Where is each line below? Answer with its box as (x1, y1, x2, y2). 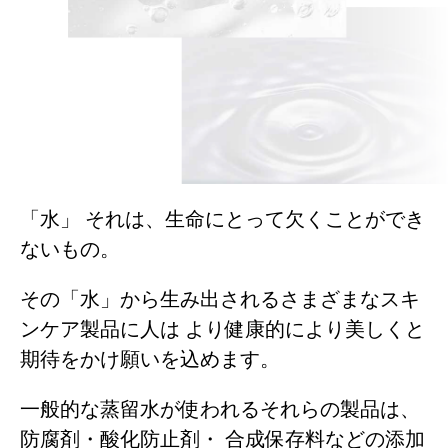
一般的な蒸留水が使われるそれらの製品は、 (20, 398, 420, 421)
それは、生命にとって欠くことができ (80, 208, 425, 231)
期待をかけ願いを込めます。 (20, 348, 280, 371)
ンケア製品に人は (20, 318, 180, 341)
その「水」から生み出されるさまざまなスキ (20, 288, 420, 311)
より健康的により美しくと (180, 318, 425, 341)
